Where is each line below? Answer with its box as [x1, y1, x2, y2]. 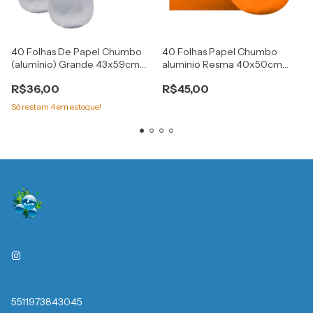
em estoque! [55, 101, 101, 112]
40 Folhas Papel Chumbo [162, 45, 277, 58]
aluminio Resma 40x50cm [162, 58, 282, 71]
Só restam [11, 101, 50, 112]
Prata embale [11, 71, 73, 83]
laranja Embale [162, 71, 230, 83]
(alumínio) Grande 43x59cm [11, 58, 140, 71]
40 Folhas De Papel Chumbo [11, 45, 142, 58]
